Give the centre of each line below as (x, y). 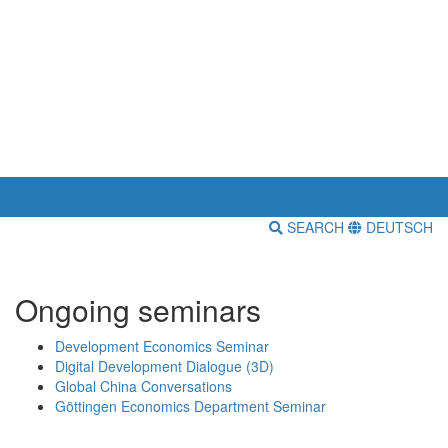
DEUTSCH (397, 227)
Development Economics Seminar (162, 346)
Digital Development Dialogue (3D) (164, 366)
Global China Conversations (143, 386)
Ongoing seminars (138, 310)
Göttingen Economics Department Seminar (190, 406)
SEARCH (315, 227)
